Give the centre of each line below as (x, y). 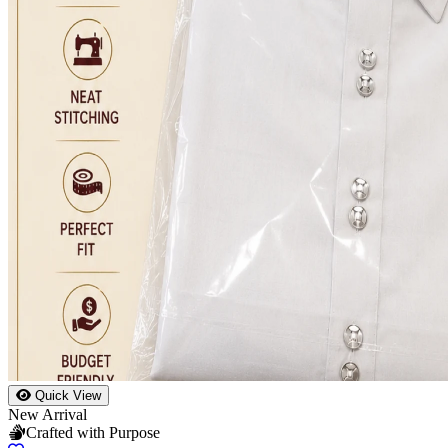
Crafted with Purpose (93, 432)
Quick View (66, 395)
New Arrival (47, 414)
